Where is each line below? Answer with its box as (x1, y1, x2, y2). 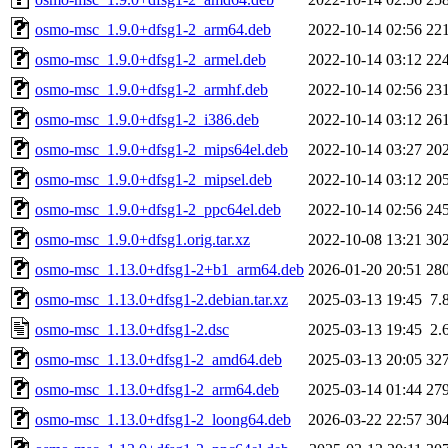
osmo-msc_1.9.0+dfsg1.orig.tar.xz (35, 230, 250, 248)
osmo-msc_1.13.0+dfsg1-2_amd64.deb (35, 350, 282, 368)
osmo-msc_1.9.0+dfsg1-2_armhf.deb (35, 80, 268, 98)
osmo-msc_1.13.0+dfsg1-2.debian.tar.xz (35, 290, 288, 308)
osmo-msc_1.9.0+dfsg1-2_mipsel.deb (35, 170, 272, 188)
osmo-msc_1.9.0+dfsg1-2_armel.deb (35, 50, 266, 68)
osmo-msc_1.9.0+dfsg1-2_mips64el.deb (35, 140, 288, 158)
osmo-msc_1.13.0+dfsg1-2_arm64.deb (35, 380, 279, 398)
